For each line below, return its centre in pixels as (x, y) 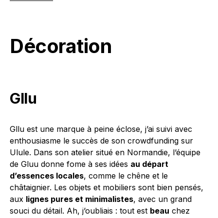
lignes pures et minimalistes (80, 199)
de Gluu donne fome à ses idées (70, 164)
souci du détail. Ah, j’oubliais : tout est (80, 211)
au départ (149, 164)
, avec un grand (163, 199)
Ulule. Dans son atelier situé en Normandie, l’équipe (105, 153)
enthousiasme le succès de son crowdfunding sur (101, 141)
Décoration (61, 46)
